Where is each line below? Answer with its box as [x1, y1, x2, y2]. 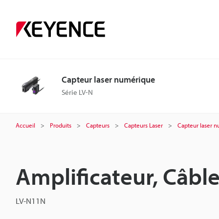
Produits [50, 121, 71, 129]
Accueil [16, 121, 35, 129]
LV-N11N [16, 196, 45, 206]
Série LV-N [62, 88, 93, 97]
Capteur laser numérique [62, 74, 155, 85]
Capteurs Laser [124, 121, 163, 129]
